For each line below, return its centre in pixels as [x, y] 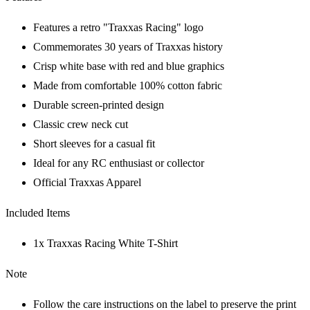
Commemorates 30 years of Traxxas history [128, 47]
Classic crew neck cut [81, 125]
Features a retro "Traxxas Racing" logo [118, 28]
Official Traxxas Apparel [87, 183]
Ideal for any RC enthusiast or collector [119, 163]
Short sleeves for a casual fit [94, 144]
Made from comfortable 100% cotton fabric [128, 86]
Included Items [38, 213]
